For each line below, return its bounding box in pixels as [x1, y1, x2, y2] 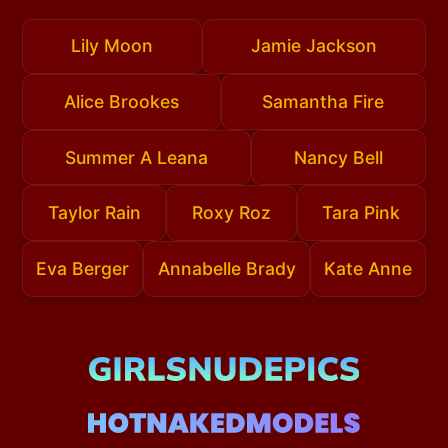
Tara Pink [322, 202, 401, 224]
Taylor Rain [47, 202, 141, 224]
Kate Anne [323, 257, 412, 279]
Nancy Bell [293, 146, 383, 168]
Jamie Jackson [250, 35, 377, 57]
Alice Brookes [63, 91, 179, 113]
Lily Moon [71, 35, 154, 57]
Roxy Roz [192, 202, 271, 224]
